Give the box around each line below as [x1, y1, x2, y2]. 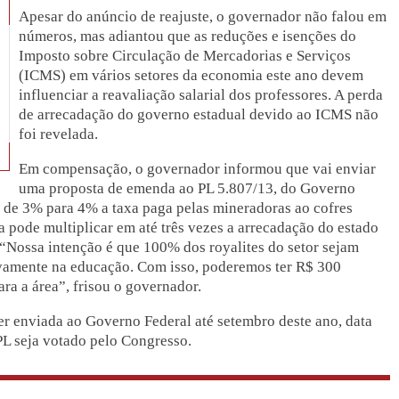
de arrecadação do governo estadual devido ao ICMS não [19, 105, 379, 123]
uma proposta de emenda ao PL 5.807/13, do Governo [19, 179, 356, 197]
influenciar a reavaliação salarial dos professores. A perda [19, 85, 384, 103]
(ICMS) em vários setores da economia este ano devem [19, 66, 364, 84]
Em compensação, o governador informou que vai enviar [19, 159, 377, 177]
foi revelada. [19, 125, 99, 142]
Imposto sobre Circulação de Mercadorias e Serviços [19, 46, 352, 64]
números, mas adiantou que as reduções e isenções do [19, 27, 357, 45]
